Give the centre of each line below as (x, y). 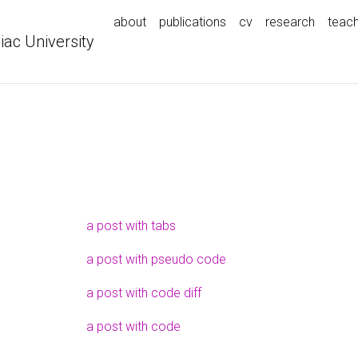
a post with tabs (131, 226)
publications (193, 22)
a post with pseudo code (156, 259)
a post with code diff (143, 293)
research (290, 22)
